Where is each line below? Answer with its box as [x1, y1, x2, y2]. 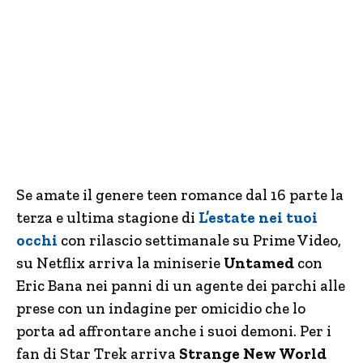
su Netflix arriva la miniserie [16, 254, 224, 272]
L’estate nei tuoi [199, 208, 318, 227]
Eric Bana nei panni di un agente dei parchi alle [16, 276, 345, 295]
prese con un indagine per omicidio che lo [16, 299, 305, 318]
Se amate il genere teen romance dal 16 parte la [16, 186, 344, 204]
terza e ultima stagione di [16, 208, 199, 227]
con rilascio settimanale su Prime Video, [58, 231, 341, 250]
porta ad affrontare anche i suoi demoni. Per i [16, 322, 331, 340]
